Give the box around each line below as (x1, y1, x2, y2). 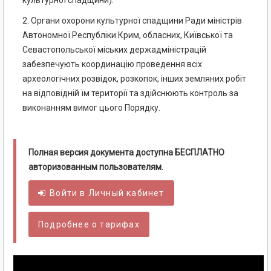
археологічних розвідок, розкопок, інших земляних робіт (22, 74, 246, 84)
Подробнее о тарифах (38, 220, 140, 230)
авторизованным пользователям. (28, 162, 163, 172)
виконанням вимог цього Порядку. (22, 103, 160, 113)
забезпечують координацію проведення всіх (22, 59, 202, 70)
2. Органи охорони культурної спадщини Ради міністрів (22, 16, 242, 26)
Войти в (50, 188, 88, 198)
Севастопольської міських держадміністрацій (22, 45, 206, 55)
